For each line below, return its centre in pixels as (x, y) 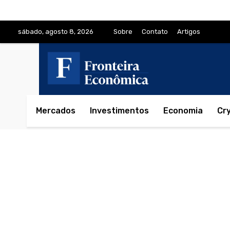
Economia (183, 111)
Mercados (56, 111)
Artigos (189, 32)
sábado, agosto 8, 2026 (56, 32)
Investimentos (119, 111)
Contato (155, 32)
